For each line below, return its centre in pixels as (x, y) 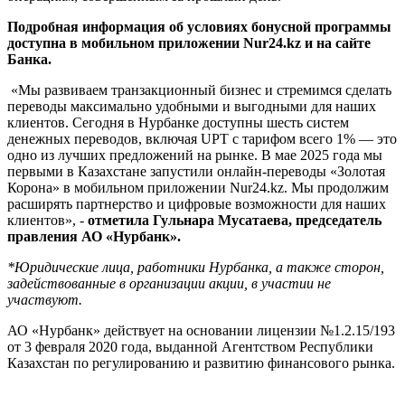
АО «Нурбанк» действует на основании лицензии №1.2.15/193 (201, 330)
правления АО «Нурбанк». (94, 236)
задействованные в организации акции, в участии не (169, 283)
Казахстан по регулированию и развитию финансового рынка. (201, 363)
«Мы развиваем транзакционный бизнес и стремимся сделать (199, 89)
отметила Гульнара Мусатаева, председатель (235, 220)
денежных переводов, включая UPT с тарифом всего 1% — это (202, 138)
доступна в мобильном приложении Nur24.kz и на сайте (189, 42)
